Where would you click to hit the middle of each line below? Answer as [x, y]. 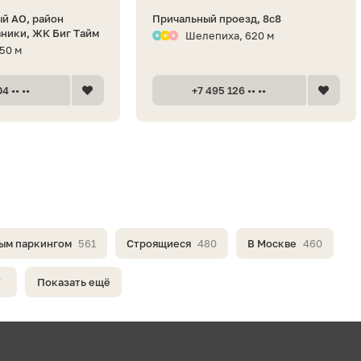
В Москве [272, 243]
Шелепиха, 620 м [229, 35]
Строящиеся [159, 243]
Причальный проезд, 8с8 [216, 18]
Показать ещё [73, 282]
